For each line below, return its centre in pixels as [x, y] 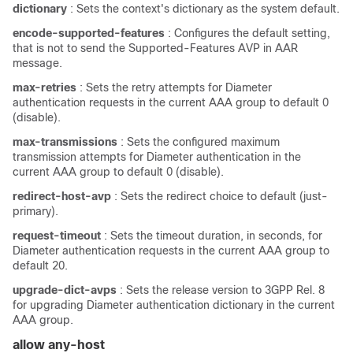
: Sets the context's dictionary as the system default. [205, 9]
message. [37, 63]
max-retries [45, 87]
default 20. [40, 266]
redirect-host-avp [62, 196]
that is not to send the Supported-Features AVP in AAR [155, 48]
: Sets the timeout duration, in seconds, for [213, 236]
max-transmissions [65, 142]
